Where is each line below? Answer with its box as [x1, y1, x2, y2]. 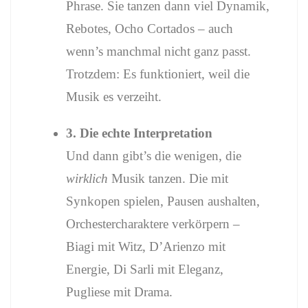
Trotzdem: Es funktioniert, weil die [66, 67, 250, 81]
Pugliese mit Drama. [66, 285, 173, 299]
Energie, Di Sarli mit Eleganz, [66, 262, 223, 276]
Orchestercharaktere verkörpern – [66, 217, 240, 231]
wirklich [66, 171, 108, 186]
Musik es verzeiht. [66, 89, 162, 104]
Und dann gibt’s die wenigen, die [66, 148, 241, 163]
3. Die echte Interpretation [66, 126, 212, 140]
